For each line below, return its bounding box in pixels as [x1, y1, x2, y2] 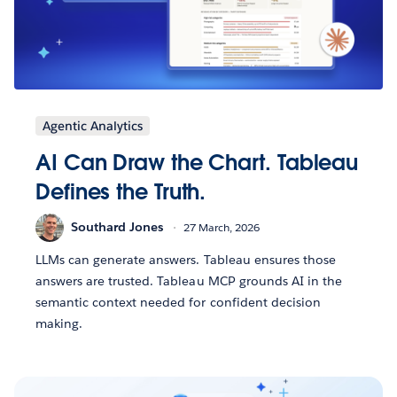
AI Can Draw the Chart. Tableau [35, 148, 359, 176]
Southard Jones [71, 219, 163, 236]
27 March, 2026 [183, 220, 260, 236]
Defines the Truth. [35, 177, 206, 206]
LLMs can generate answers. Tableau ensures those [35, 251, 336, 268]
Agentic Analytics [43, 117, 143, 134]
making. [35, 315, 83, 331]
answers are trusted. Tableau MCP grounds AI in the [35, 272, 342, 289]
